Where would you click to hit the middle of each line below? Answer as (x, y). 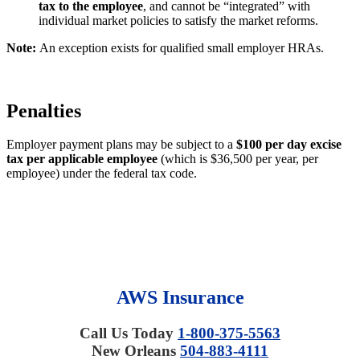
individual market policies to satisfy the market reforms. (178, 20)
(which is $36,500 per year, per (238, 159)
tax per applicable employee (82, 159)
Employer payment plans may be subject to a (121, 145)
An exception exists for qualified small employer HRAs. (180, 47)
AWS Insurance (180, 298)
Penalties (44, 110)
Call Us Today (127, 333)
